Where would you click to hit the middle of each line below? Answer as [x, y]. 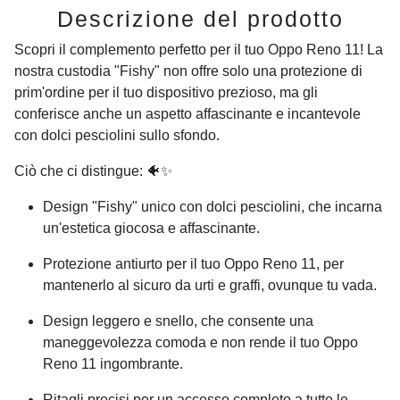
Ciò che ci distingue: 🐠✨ [93, 171]
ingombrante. [140, 363]
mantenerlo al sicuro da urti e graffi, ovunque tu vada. [210, 285]
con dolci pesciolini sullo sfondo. [117, 135]
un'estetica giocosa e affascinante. [151, 228]
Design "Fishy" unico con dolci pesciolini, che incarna [212, 206]
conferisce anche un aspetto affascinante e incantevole [187, 113]
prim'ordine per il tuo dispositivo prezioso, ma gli [166, 92]
